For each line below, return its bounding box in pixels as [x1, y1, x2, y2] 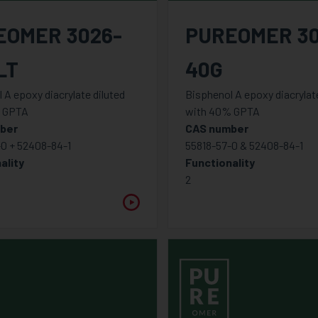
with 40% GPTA [185, 104, 261, 119]
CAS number [185, 121, 249, 136]
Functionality [185, 155, 256, 170]
